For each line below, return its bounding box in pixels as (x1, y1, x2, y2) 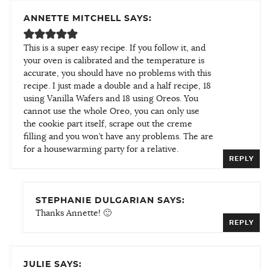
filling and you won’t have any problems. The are (24, 132, 213, 141)
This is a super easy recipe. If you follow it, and (24, 43, 206, 52)
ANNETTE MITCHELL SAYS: (24, 14, 152, 23)
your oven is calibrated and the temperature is (24, 56, 204, 65)
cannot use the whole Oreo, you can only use (24, 107, 199, 116)
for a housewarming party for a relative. (24, 145, 178, 154)
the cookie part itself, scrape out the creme (24, 119, 192, 128)
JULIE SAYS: (24, 260, 82, 269)
